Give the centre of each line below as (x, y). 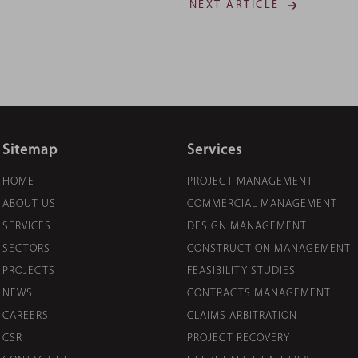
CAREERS (26, 316)
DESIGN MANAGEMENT (247, 226)
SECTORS (26, 249)
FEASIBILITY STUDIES (241, 271)
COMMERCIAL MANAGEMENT (262, 204)
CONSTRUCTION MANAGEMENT (269, 249)
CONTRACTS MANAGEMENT (259, 293)
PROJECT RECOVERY (239, 338)
